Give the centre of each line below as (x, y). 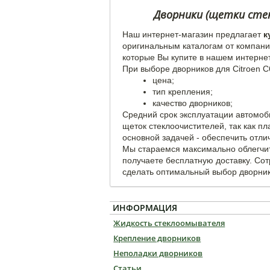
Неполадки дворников (158, 253)
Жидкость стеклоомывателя (169, 223)
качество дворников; (193, 103)
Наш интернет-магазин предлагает (192, 34)
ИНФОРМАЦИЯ (145, 208)
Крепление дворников (157, 238)
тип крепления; (183, 92)
